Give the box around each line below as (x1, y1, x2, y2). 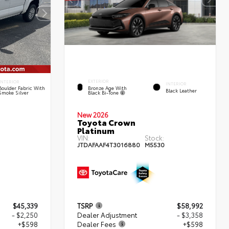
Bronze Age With (87, 84, 127, 91)
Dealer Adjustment (77, 210, 137, 219)
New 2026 (77, 109, 108, 119)
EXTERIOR (87, 78, 109, 84)
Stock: (145, 132, 164, 142)
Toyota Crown (77, 116, 135, 128)
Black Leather (166, 86, 197, 94)
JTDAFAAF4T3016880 (77, 140, 140, 149)
